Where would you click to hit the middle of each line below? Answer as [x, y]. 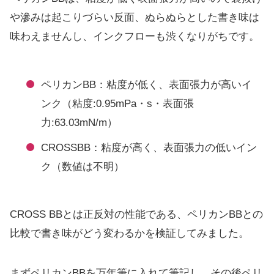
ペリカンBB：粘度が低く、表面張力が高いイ [146, 84]
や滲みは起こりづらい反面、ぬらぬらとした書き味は [135, 18]
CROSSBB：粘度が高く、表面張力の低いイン [149, 147]
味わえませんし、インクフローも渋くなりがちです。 [135, 37]
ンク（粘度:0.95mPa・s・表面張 [117, 103]
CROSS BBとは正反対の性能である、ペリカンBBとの [136, 215]
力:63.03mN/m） [79, 122]
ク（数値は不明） [83, 166]
